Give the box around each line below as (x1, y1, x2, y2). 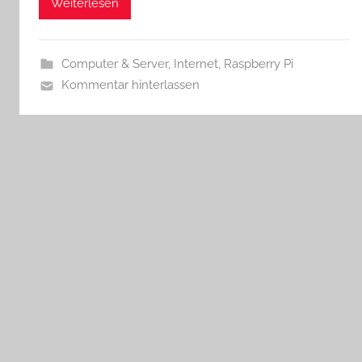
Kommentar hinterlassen (61, 78, 200, 93)
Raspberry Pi (223, 57, 293, 72)
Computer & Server (61, 57, 168, 72)
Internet (173, 57, 218, 72)
